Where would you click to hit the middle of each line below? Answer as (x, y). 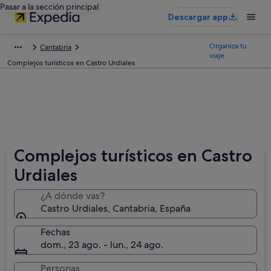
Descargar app (198, 17)
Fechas (56, 232)
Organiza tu (228, 46)
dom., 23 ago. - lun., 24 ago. (102, 245)
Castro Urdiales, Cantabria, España (116, 208)
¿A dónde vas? (73, 196)
